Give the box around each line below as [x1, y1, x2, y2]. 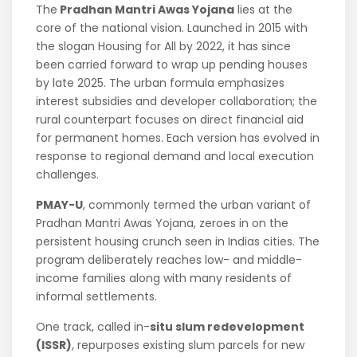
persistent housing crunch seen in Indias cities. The [36, 233, 320, 250]
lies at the [234, 2, 293, 18]
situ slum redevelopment [150, 319, 305, 335]
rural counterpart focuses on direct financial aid [36, 112, 304, 128]
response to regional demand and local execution [36, 148, 315, 165]
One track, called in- [36, 319, 151, 335]
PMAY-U [36, 197, 84, 214]
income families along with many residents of [36, 270, 292, 287]
